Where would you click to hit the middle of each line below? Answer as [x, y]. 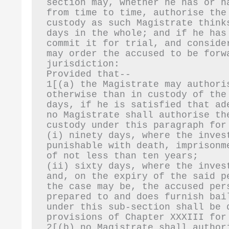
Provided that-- [88, 74]
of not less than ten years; [122, 156]
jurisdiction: [83, 64]
